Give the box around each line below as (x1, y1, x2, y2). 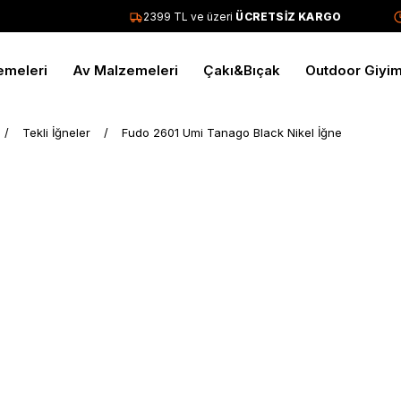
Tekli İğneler (22, 125, 90, 140)
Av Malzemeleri (72, 62, 178, 79)
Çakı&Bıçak (202, 62, 280, 79)
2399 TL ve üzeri (126, 9, 219, 23)
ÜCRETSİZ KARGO (218, 9, 325, 23)
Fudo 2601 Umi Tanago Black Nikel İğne (122, 125, 342, 140)
